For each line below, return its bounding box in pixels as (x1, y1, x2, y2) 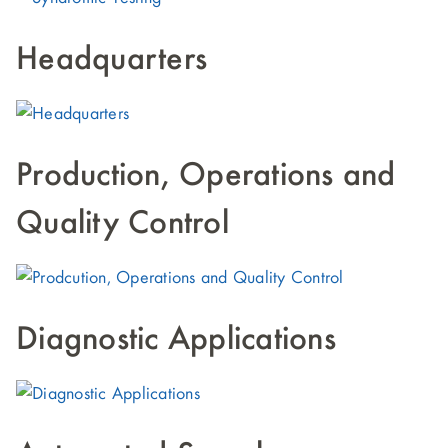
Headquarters (16, 43, 207, 77)
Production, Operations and (16, 159, 396, 193)
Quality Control (16, 207, 229, 241)
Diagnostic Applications (16, 323, 336, 357)
